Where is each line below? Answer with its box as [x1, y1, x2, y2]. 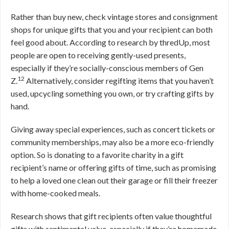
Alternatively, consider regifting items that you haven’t [25, 76, 214, 85]
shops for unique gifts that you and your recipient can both [11, 25, 213, 34]
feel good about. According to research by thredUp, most [11, 37, 210, 47]
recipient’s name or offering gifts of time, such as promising [11, 163, 216, 172]
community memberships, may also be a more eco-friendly [11, 137, 214, 147]
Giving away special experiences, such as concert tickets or [11, 124, 215, 134]
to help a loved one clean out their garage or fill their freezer [11, 175, 218, 185]
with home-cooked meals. [11, 188, 100, 198]
